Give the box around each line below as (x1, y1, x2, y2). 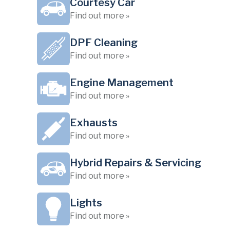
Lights (70, 197, 102, 209)
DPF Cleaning (70, 36, 138, 49)
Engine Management (70, 76, 174, 89)
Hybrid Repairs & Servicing (70, 157, 201, 169)
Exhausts (70, 117, 118, 129)
